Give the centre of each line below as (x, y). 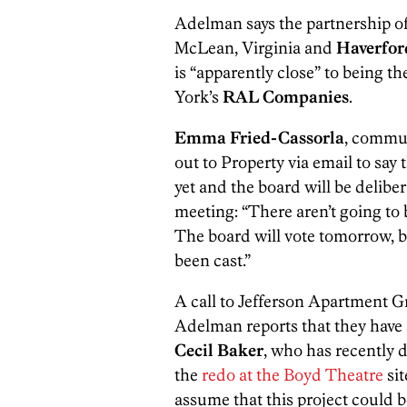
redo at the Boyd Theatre (291, 375)
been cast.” (213, 261)
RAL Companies (284, 97)
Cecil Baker (219, 351)
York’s (197, 97)
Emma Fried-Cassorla (259, 138)
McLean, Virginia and (255, 48)
